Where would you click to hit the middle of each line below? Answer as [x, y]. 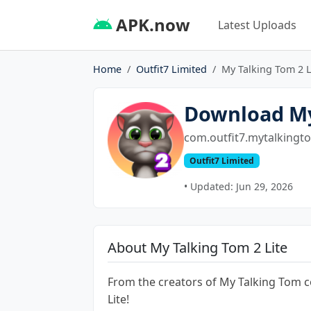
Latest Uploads [257, 25]
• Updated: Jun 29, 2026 [238, 186]
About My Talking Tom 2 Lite [197, 247]
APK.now [151, 24]
